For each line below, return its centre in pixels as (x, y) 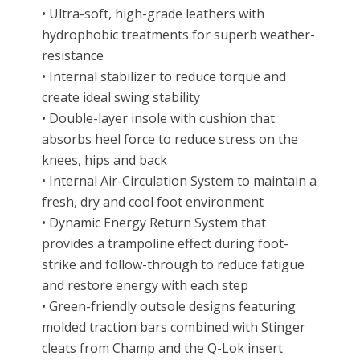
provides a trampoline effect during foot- (166, 244)
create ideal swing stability (121, 98)
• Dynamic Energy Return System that (154, 223)
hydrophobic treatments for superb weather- (179, 35)
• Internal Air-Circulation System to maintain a (180, 181)
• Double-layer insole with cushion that (159, 119)
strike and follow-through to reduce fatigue (174, 265)
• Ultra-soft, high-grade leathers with (153, 14)
